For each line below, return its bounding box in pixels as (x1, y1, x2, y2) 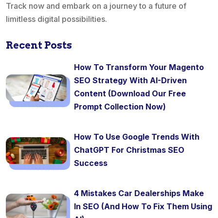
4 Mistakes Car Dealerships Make (74, 188, 204, 199)
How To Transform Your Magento (74, 62, 204, 73)
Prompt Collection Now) (74, 102, 166, 112)
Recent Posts (6, 39, 72, 52)
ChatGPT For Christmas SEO (74, 145, 184, 155)
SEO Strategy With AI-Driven (74, 75, 187, 86)
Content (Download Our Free (74, 89, 186, 99)
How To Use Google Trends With (74, 132, 200, 142)
